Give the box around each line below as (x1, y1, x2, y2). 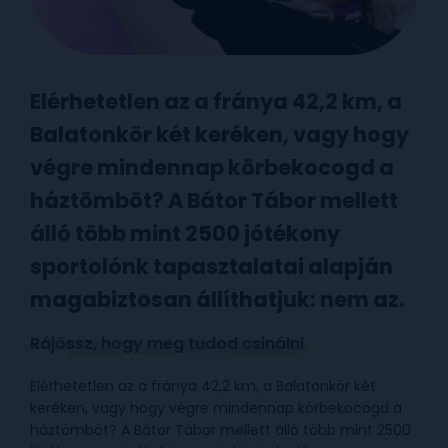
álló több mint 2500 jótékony (30, 219, 340, 249)
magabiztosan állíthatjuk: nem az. (30, 285, 404, 315)
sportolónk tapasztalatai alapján (30, 252, 393, 282)
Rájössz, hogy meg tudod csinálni (30, 332, 304, 356)
